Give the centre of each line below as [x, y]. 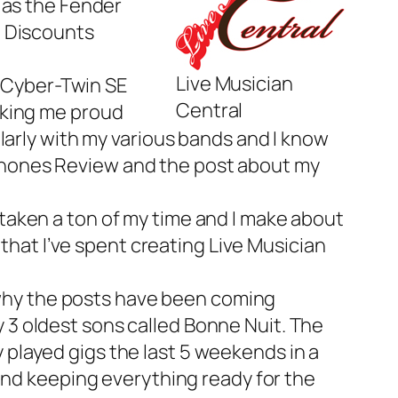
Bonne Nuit [232, 325]
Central [210, 110]
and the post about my [221, 165]
